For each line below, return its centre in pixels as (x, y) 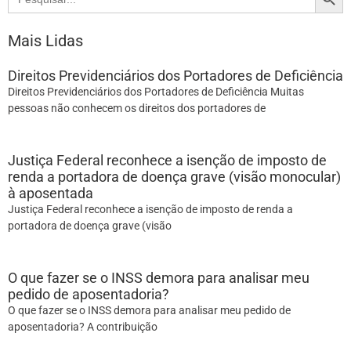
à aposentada (51, 194)
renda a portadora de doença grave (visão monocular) (174, 177)
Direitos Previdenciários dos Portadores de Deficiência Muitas (156, 92)
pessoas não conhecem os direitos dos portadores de (137, 109)
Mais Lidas (45, 40)
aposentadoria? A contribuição (83, 327)
